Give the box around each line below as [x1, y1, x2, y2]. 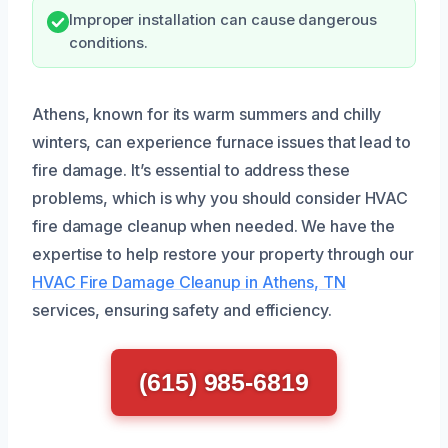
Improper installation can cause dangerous [69, 10, 377, 29]
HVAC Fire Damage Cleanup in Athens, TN [32, 271, 346, 292]
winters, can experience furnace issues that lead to [32, 131, 411, 152]
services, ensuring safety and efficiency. [32, 299, 332, 320]
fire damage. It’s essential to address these [32, 159, 350, 180]
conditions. [69, 33, 149, 52]
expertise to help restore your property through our [32, 243, 414, 264]
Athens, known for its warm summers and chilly [32, 103, 382, 124]
